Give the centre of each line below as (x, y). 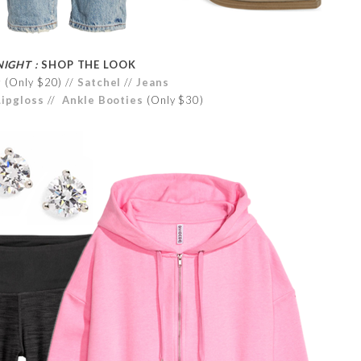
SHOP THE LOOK (87, 64)
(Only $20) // (39, 82)
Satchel (100, 82)
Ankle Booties (103, 100)
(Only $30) (175, 100)
